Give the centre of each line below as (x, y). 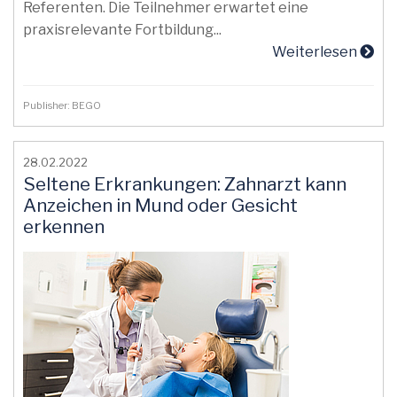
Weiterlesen (316, 52)
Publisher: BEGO (64, 105)
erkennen (64, 226)
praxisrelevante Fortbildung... (122, 30)
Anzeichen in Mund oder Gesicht (160, 205)
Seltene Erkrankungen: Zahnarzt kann (185, 184)
